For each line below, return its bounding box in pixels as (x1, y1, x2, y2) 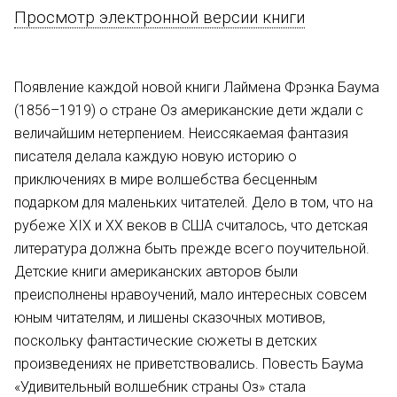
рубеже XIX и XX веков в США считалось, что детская (14, 217, 368, 234)
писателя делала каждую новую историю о (14, 148, 297, 165)
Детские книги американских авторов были (14, 263, 298, 280)
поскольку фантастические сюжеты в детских (14, 332, 317, 349)
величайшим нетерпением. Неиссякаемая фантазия (14, 125, 348, 142)
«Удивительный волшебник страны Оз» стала (14, 378, 306, 395)
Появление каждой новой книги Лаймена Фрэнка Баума (14, 79, 379, 96)
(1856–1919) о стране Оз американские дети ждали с (14, 102, 363, 119)
